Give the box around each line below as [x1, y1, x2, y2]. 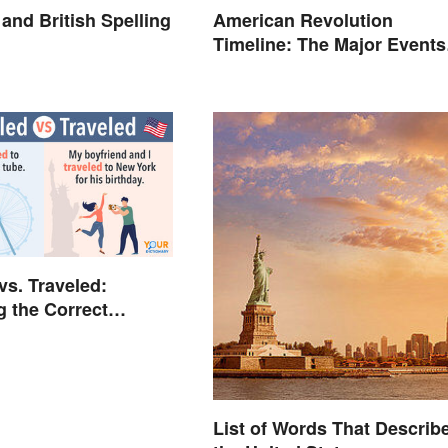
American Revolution [212, 7, 393, 34]
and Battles [212, 55, 310, 82]
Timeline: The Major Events [212, 31, 446, 58]
